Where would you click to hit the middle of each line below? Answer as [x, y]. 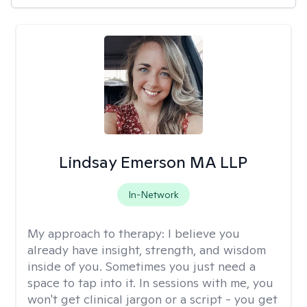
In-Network [153, 195]
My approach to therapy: [98, 233]
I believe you [204, 233]
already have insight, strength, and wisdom [147, 250]
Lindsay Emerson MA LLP [153, 162]
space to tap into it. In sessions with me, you [150, 283]
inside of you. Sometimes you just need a [142, 266]
